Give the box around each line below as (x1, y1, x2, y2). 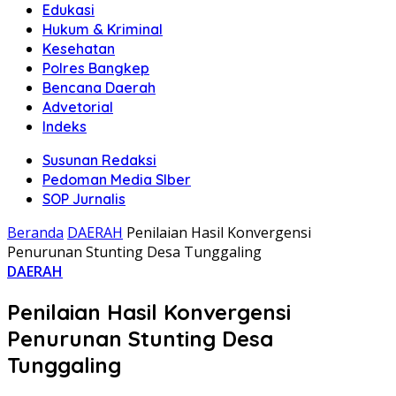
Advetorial (42, 98, 113, 116)
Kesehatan (42, 40, 115, 57)
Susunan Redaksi (42, 151, 156, 169)
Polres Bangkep (42, 59, 149, 77)
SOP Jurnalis (42, 190, 126, 208)
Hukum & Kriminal (42, 20, 163, 38)
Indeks (42, 118, 87, 135)
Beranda (7, 223, 64, 242)
